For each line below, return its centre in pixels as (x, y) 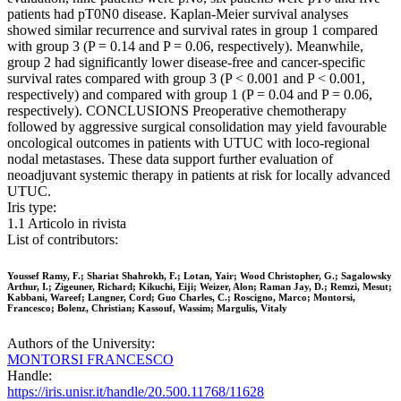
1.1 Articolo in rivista (67, 224)
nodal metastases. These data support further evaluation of (170, 159)
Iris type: (32, 208)
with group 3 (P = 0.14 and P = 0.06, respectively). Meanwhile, (185, 47)
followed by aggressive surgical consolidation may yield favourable (197, 127)
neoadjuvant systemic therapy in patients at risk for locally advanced (199, 175)
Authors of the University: (81, 344)
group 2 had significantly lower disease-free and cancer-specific (186, 63)
